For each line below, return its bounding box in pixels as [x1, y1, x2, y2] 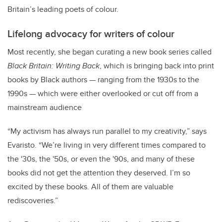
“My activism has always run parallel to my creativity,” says [7, 125, 207, 137]
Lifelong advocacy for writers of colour [7, 26, 174, 41]
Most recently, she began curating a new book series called [7, 46, 212, 58]
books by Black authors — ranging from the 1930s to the [7, 74, 199, 86]
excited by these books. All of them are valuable [7, 181, 173, 193]
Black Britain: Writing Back [7, 60, 100, 72]
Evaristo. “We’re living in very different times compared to [7, 139, 206, 151]
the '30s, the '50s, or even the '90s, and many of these [7, 153, 195, 165]
